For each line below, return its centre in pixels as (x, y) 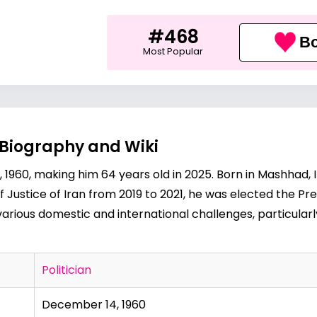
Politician (67, 270)
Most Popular (173, 51)
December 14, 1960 (94, 305)
